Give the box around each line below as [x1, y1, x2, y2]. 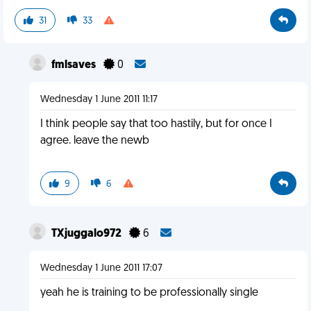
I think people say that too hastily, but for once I [40, 119, 272, 130]
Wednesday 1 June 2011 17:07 [40, 263, 162, 274]
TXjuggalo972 [51, 228, 124, 239]
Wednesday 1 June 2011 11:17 [40, 94, 158, 105]
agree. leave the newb [40, 135, 149, 146]
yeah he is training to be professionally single [40, 287, 258, 299]
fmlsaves [51, 60, 98, 71]
